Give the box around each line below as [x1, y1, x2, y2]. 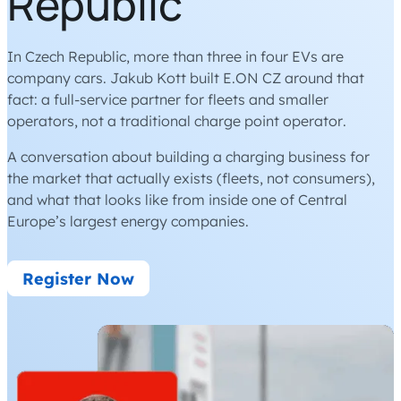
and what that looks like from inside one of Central [7, 191, 347, 209]
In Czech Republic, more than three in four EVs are [7, 47, 344, 65]
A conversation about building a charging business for [7, 148, 370, 166]
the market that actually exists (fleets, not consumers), [7, 169, 375, 187]
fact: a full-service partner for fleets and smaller [7, 90, 328, 108]
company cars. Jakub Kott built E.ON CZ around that [7, 69, 364, 87]
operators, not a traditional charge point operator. [7, 112, 346, 130]
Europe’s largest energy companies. [7, 212, 249, 230]
